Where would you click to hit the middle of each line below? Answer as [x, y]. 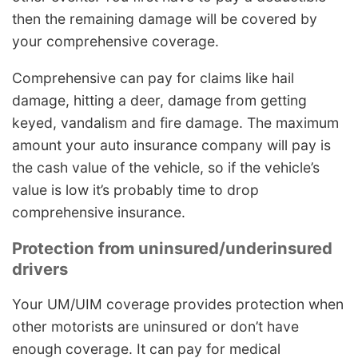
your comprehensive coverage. [115, 42]
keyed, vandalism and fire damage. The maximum [175, 123]
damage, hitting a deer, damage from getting [159, 101]
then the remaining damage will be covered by [165, 19]
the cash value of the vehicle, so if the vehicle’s [166, 168]
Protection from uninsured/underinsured [172, 248]
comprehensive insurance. [99, 213]
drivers [40, 268]
